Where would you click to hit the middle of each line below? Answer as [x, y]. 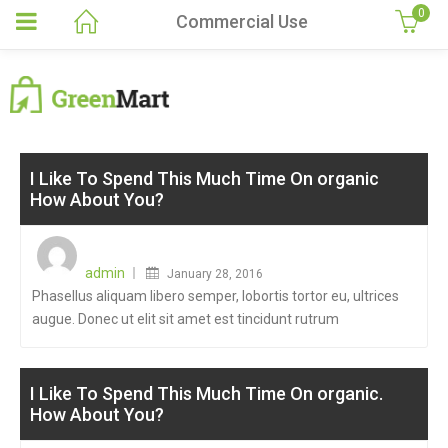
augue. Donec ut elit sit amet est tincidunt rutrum [185, 319]
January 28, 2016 [215, 274]
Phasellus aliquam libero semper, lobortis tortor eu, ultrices [215, 296]
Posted [192, 240]
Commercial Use [241, 21]
